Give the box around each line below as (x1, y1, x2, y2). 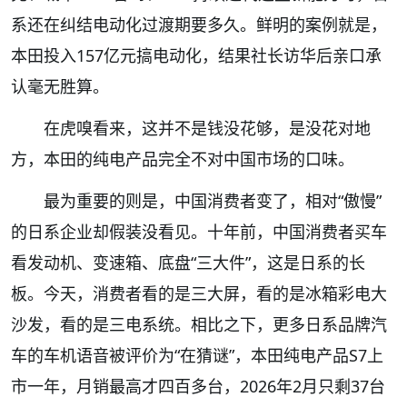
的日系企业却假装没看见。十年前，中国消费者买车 (11, 220, 387, 243)
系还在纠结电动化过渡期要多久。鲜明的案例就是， (11, 13, 387, 35)
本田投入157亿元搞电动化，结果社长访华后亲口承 (11, 44, 382, 66)
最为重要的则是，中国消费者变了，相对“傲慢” (44, 189, 382, 212)
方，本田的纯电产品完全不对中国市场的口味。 (11, 147, 354, 170)
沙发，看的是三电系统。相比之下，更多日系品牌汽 (11, 313, 387, 335)
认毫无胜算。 (11, 74, 109, 97)
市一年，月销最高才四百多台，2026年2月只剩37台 (11, 374, 385, 397)
